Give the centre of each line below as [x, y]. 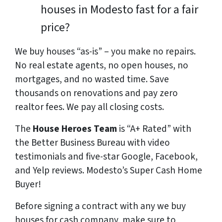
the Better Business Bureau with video [92, 143]
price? [55, 28]
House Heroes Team [75, 129]
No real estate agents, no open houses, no [102, 66]
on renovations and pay [109, 93]
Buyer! [28, 185]
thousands [37, 93]
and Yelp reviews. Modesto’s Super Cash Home [109, 171]
